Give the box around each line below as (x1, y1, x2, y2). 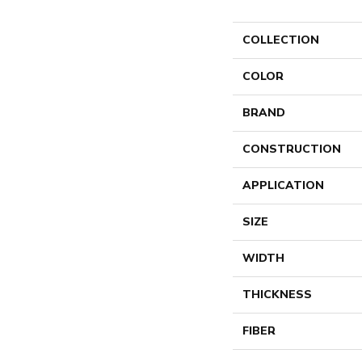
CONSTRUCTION (242, 141, 341, 157)
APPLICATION (242, 178, 324, 193)
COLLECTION (242, 32, 319, 48)
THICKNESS (242, 287, 312, 302)
